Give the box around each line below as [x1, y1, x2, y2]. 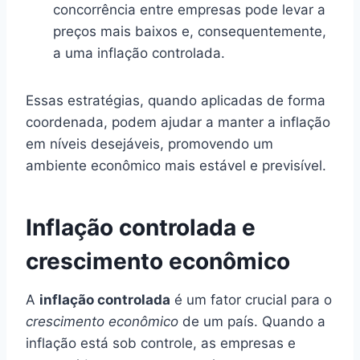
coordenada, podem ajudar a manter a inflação [26, 113, 330, 130]
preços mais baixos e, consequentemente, [53, 22, 326, 39]
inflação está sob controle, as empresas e [26, 334, 296, 351]
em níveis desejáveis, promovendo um [26, 135, 273, 152]
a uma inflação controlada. [53, 44, 225, 61]
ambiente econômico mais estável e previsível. [26, 157, 326, 174]
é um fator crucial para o [170, 291, 332, 308]
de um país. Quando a [178, 313, 325, 329]
